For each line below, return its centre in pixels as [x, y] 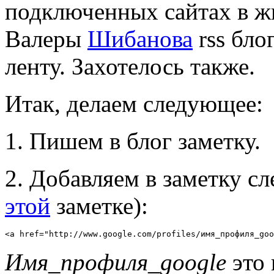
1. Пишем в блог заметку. [133, 141]
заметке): [99, 206]
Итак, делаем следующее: [134, 104]
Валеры [46, 39]
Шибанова [140, 39]
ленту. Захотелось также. [130, 67]
